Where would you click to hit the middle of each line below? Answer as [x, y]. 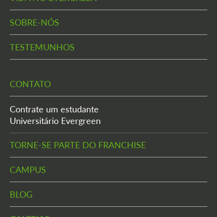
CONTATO [30, 84]
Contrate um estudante [54, 109]
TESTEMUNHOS [42, 47]
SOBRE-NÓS [34, 22]
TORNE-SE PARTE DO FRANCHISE [78, 145]
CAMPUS [28, 169]
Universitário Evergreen [55, 120]
